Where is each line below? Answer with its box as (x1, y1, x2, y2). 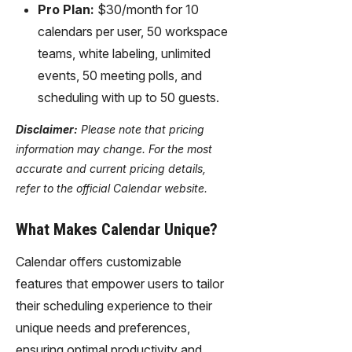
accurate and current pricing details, (16, 161, 206, 175)
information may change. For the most (16, 141, 212, 156)
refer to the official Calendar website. (16, 181, 207, 195)
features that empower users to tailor (16, 275, 224, 291)
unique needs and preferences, (16, 319, 190, 335)
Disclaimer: (16, 122, 78, 136)
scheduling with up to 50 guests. (38, 89, 219, 105)
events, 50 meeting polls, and (38, 67, 202, 83)
